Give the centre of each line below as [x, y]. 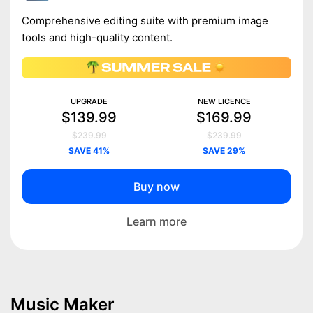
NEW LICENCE [224, 101]
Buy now [156, 186]
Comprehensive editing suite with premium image [145, 20]
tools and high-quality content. [97, 37]
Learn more [156, 221]
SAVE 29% [224, 150]
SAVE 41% [89, 150]
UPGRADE [89, 101]
